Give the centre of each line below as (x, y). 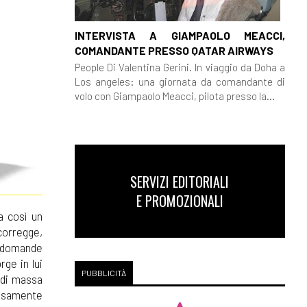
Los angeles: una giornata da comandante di (180, 81)
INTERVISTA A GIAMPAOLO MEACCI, (180, 35)
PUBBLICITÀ (103, 273)
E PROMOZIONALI (180, 201)
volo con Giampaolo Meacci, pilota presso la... (174, 96)
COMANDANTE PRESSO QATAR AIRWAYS (174, 50)
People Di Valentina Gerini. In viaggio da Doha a (180, 67)
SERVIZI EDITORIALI (180, 182)
